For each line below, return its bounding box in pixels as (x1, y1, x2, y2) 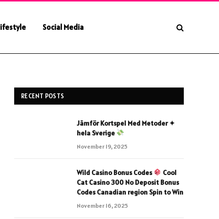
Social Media (42, 22, 84, 32)
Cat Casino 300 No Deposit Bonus (77, 178, 179, 187)
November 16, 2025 (77, 202, 128, 209)
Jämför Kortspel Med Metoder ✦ (77, 119, 175, 128)
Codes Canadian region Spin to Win (77, 188, 183, 197)
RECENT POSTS (21, 92, 65, 100)
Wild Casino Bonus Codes (77, 168, 153, 177)
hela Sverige (77, 129, 116, 137)
